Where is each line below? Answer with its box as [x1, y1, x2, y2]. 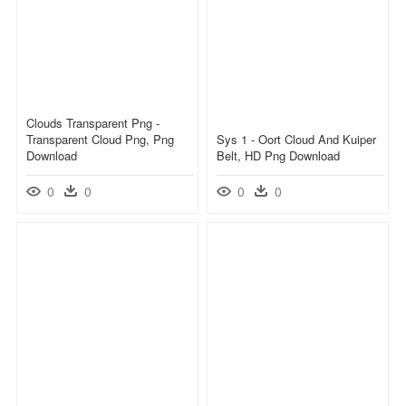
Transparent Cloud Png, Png [26, 130, 174, 148]
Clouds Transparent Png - [26, 113, 159, 131]
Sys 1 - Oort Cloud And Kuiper [217, 130, 376, 148]
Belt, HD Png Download [217, 146, 340, 164]
